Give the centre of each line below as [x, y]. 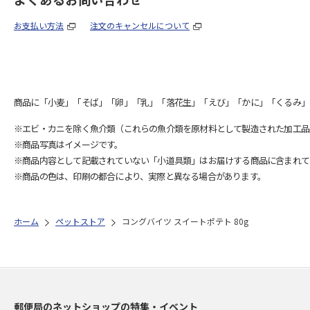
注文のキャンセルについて [140, 25]
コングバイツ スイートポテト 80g [185, 221]
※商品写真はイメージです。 [69, 144]
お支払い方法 [39, 25]
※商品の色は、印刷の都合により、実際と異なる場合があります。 [140, 176]
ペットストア [80, 221]
